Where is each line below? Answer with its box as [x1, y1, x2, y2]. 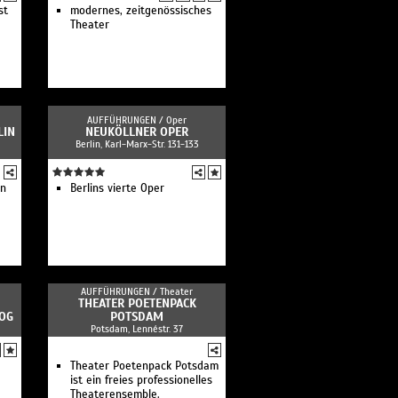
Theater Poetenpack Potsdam [70, 359, 219, 373]
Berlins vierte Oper [70, 181, 164, 195]
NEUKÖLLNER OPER [85, 124, 188, 139]
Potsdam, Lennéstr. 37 [91, 322, 183, 335]
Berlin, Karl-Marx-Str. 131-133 [75, 138, 199, 150]
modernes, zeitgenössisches [70, 4, 211, 18]
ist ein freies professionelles [70, 373, 212, 387]
